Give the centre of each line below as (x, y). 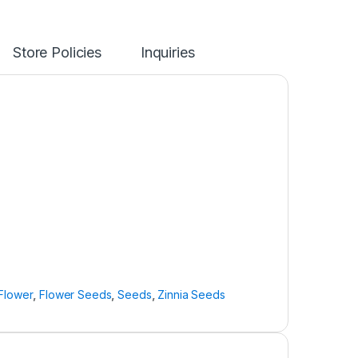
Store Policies (57, 53)
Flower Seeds (76, 295)
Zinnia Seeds (191, 295)
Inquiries (167, 53)
